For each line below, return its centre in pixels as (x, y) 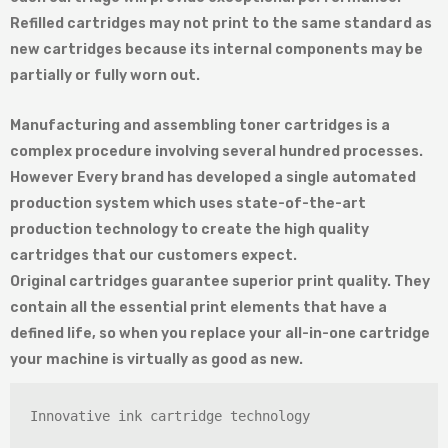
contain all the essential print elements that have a (198, 308)
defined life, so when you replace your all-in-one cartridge (220, 334)
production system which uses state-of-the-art (188, 204)
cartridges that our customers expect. (153, 256)
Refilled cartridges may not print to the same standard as (221, 24)
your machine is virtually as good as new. (156, 360)
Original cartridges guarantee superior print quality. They (220, 282)
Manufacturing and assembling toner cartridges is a (200, 126)
